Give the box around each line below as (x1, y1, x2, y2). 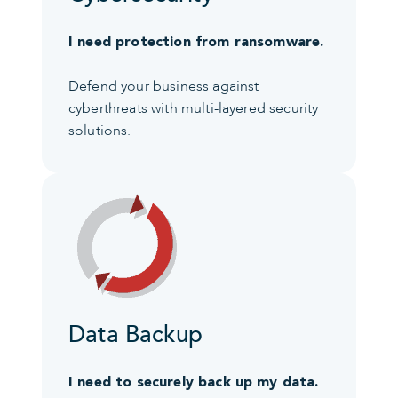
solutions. (68, 120, 131, 140)
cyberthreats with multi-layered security (68, 98, 319, 118)
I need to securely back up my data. (68, 372, 319, 390)
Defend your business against (68, 76, 259, 96)
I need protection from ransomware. (68, 32, 324, 50)
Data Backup (68, 318, 203, 351)
